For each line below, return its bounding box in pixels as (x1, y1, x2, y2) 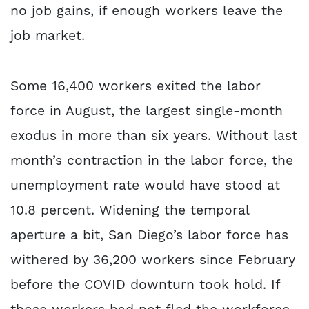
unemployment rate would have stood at (10, 177, 280, 195)
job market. (10, 28, 85, 46)
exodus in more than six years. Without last (10, 127, 297, 145)
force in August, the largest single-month (10, 102, 283, 120)
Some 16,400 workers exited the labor (10, 77, 261, 95)
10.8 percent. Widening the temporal (10, 201, 249, 219)
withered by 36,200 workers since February (10, 251, 295, 269)
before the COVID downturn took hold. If (10, 276, 280, 294)
